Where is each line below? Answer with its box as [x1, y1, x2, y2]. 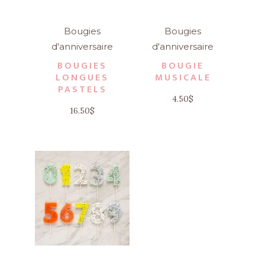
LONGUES [56, 70, 109, 86]
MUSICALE [154, 70, 211, 86]
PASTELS [57, 82, 107, 98]
